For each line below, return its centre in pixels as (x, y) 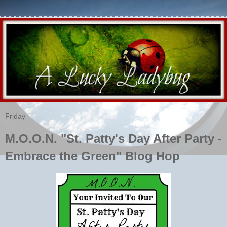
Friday (15, 116)
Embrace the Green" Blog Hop (92, 156)
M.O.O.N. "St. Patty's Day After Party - (113, 138)
